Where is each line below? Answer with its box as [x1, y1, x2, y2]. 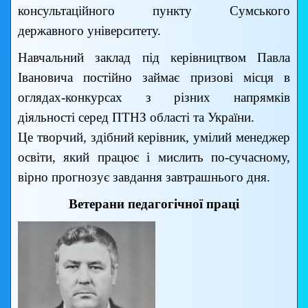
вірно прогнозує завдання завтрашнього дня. [18, 170, 270, 185]
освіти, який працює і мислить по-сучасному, [18, 150, 290, 165]
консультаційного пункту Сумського [18, 3, 290, 19]
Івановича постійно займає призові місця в [18, 70, 290, 85]
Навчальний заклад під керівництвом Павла [18, 50, 290, 65]
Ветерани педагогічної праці [69, 197, 239, 212]
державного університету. [18, 23, 161, 38]
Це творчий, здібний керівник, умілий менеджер [18, 130, 290, 145]
